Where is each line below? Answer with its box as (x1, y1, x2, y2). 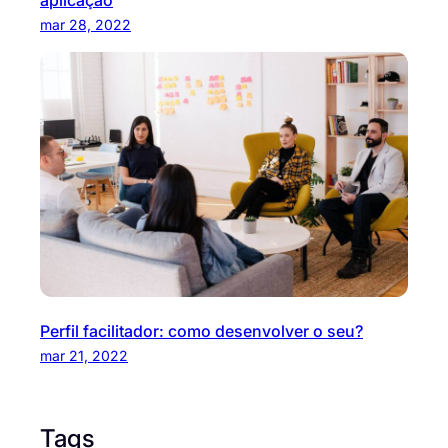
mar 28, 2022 (40, 15, 131, 33)
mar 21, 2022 (40, 346, 128, 364)
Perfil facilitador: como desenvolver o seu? (40, 320, 363, 341)
